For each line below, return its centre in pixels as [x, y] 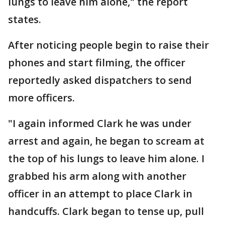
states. [25, 19]
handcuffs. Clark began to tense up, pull [106, 211]
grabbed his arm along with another [97, 176]
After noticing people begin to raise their [108, 45]
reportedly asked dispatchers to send [100, 80]
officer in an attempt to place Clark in [100, 194]
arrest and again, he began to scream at [106, 141]
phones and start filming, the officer [97, 63]
